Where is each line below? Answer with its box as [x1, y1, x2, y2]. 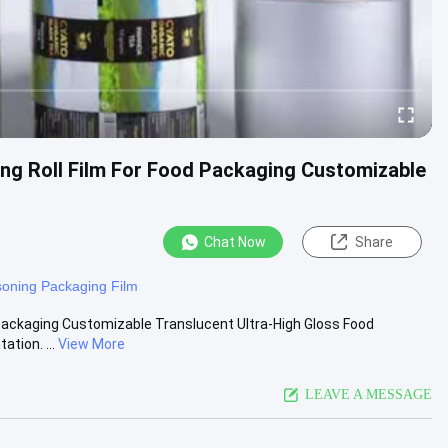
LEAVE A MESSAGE [305, 386, 432, 402]
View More [58, 335, 125, 352]
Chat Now [204, 234, 266, 250]
